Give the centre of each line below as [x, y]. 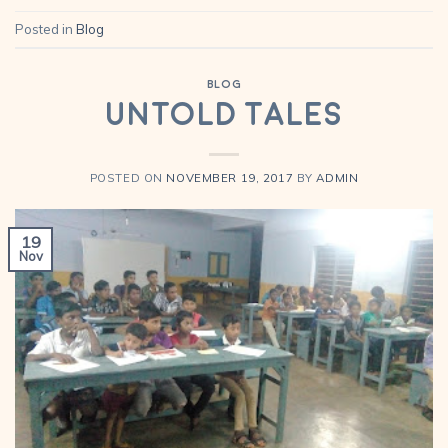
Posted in [45, 28]
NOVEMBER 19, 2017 [230, 177]
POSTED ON [128, 177]
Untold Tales [224, 115]
